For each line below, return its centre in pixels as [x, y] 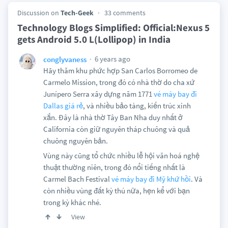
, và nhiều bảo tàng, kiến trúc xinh [137, 106]
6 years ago [111, 59]
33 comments [125, 13]
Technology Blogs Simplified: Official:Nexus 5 [113, 27]
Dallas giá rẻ [63, 106]
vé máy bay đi [175, 94]
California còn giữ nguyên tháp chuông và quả [116, 129]
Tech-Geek [77, 13]
